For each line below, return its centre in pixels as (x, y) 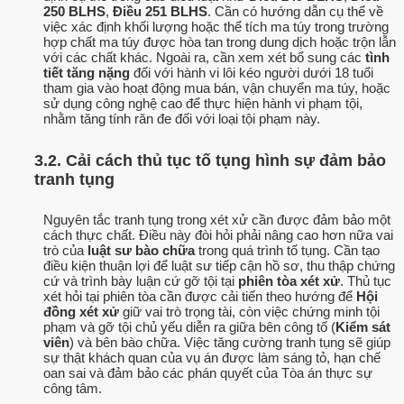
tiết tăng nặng (87, 73)
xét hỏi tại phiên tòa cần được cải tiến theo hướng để (200, 297)
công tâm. (73, 389)
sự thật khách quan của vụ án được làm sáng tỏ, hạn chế (212, 358)
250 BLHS (74, 12)
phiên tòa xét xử (289, 281)
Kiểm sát (363, 327)
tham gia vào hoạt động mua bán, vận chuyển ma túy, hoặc (217, 88)
